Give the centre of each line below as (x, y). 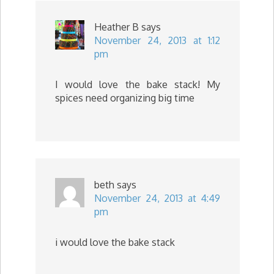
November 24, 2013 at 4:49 (157, 198)
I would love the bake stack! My (138, 84)
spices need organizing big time (125, 98)
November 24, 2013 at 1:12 (157, 40)
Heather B (117, 27)
